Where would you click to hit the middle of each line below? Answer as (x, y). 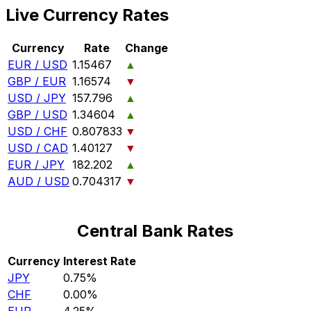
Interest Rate (100, 261)
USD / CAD (38, 148)
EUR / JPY (36, 165)
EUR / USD (37, 65)
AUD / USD (39, 182)
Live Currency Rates (87, 15)
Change (146, 48)
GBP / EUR (37, 82)
